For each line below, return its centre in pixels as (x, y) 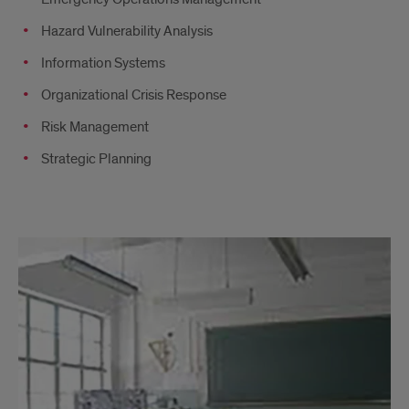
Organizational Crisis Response (134, 95)
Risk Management (95, 127)
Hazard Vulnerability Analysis (127, 31)
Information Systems (103, 63)
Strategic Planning (96, 159)
